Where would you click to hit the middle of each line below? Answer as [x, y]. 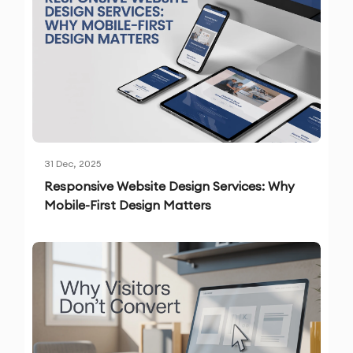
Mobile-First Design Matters [128, 205]
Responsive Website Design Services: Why [170, 186]
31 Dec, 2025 [73, 164]
